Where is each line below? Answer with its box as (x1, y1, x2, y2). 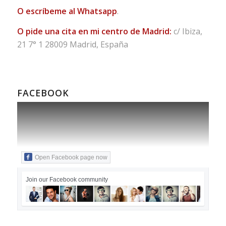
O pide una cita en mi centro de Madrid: (17, 25, 172, 37)
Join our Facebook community (25, 176, 108, 183)
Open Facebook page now (34, 153, 107, 161)
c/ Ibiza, (171, 25, 202, 37)
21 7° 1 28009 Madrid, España (17, 38, 128, 50)
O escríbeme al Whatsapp (17, 6, 117, 17)
